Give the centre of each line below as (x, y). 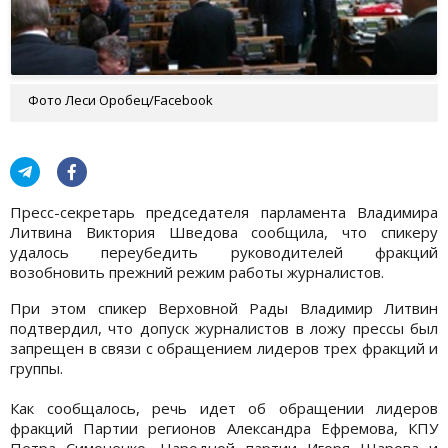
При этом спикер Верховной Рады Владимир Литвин (224, 307)
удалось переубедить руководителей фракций (224, 251)
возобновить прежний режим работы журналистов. (197, 271)
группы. (36, 367)
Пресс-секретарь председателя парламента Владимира (224, 211)
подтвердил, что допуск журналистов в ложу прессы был (224, 327)
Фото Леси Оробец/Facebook (120, 99)
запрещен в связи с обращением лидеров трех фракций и (224, 347)
